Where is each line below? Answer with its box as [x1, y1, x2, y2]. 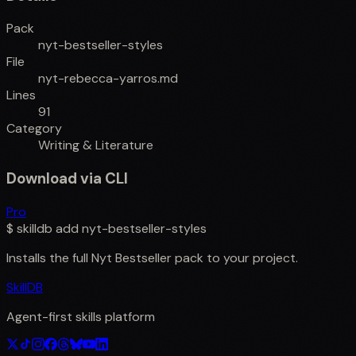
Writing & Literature [38, 137, 153, 154]
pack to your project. [172, 249, 298, 266]
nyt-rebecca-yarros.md [38, 70, 178, 87]
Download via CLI [6, 168, 128, 189]
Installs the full [6, 249, 91, 266]
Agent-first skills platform [6, 308, 155, 325]
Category [6, 120, 62, 137]
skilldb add [17, 219, 79, 237]
